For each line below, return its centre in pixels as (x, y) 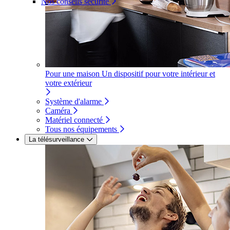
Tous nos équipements (81, 129)
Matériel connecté (74, 120)
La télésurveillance (56, 139)
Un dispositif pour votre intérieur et (158, 74)
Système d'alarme (73, 101)
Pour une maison (72, 74)
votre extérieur (69, 83)
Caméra (58, 111)
